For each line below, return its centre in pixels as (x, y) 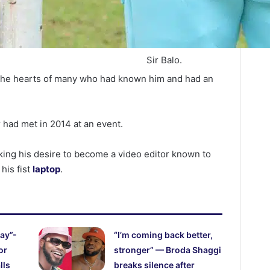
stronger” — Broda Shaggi (168, 250)
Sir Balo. (164, 60)
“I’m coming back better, (164, 235)
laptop (47, 169)
